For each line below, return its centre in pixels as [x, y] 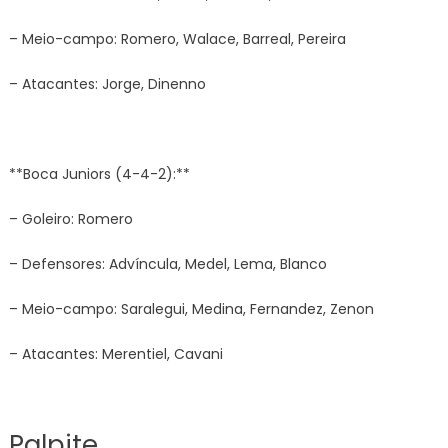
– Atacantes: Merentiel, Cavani [115, 354]
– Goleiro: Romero [70, 219]
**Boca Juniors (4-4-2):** [99, 174]
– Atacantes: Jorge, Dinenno [107, 84]
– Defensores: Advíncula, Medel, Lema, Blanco [167, 264]
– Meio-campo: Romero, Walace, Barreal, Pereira [177, 39]
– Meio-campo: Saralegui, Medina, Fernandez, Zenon [191, 309]
